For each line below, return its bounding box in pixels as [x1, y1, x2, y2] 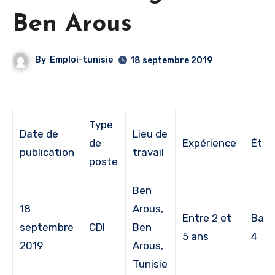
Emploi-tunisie [50, 55, 114, 66]
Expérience [182, 136, 237, 149]
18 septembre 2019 [130, 55, 213, 66]
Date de [20, 127, 59, 140]
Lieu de [133, 127, 168, 140]
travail [133, 145, 165, 158]
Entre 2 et [182, 211, 232, 224]
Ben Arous [12, 12, 132, 37]
